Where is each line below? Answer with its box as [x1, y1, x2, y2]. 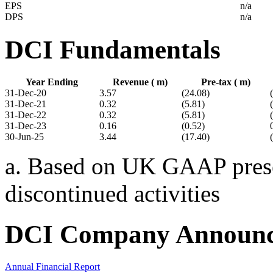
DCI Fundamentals [5, 35, 221, 65]
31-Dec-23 [5, 121, 46, 132]
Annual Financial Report [5, 261, 100, 272]
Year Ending [26, 77, 79, 88]
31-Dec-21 [5, 99, 46, 110]
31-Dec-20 [5, 88, 46, 99]
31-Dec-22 [5, 110, 46, 121]
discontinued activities [5, 180, 220, 207]
